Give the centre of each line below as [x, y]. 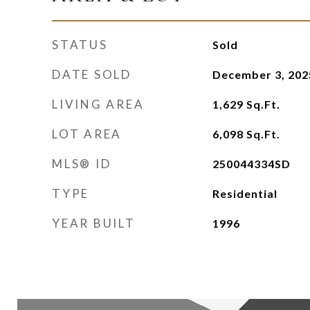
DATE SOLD [92, 74]
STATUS [80, 45]
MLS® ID [82, 164]
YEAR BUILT [94, 223]
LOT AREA [87, 134]
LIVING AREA [98, 104]
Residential [245, 193]
